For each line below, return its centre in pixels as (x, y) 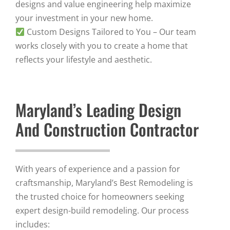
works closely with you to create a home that (102, 46)
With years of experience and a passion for (98, 169)
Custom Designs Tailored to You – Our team (111, 32)
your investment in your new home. (84, 18)
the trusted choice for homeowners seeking (100, 197)
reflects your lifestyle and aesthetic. (84, 60)
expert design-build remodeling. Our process (102, 211)
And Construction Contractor (107, 129)
